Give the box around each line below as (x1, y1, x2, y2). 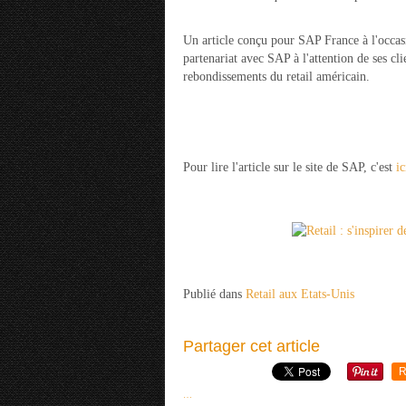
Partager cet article (183, 337, 320, 355)
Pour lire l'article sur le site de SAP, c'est (183, 160, 396, 174)
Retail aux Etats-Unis (246, 287, 354, 301)
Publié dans (183, 287, 242, 301)
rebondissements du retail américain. (183, 70, 370, 83)
